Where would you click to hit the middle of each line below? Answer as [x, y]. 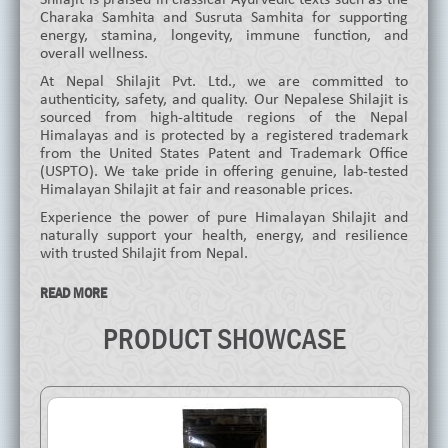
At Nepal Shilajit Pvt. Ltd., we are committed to [224, 81]
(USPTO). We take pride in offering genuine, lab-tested [224, 171]
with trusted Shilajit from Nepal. [144, 253]
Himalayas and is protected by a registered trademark [224, 135]
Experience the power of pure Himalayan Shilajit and [224, 217]
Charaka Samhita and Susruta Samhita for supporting [224, 17]
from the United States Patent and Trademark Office [224, 153]
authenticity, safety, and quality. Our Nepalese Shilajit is [224, 99]
